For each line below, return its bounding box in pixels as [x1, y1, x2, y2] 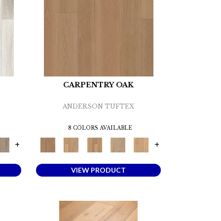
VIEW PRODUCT [71, 166, 126, 175]
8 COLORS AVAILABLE [68, 125, 132, 132]
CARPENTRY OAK [63, 80, 134, 90]
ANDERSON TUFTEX [63, 103, 135, 110]
